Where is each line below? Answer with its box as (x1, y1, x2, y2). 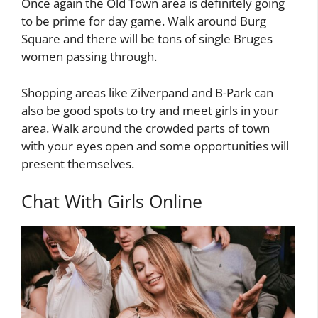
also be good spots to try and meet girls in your (21, 102, 279, 119)
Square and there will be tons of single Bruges (21, 31, 273, 48)
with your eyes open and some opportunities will (21, 137, 289, 154)
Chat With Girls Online (21, 189, 202, 214)
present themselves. (21, 155, 134, 172)
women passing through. (21, 48, 157, 65)
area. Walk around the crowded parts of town (21, 119, 270, 136)
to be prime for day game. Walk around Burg (21, 13, 266, 30)
